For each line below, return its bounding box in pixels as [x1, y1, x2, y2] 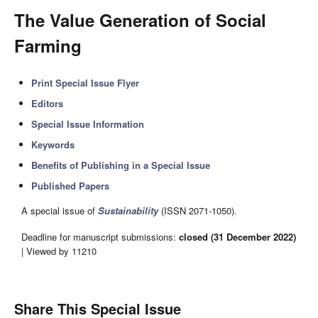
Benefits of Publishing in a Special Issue [31, 158, 211, 172]
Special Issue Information [31, 117, 145, 131]
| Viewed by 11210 [21, 243, 97, 258]
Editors [31, 97, 64, 110]
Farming [14, 33, 82, 57]
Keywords [31, 138, 75, 151]
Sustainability [98, 204, 158, 218]
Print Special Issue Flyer [31, 76, 140, 89]
